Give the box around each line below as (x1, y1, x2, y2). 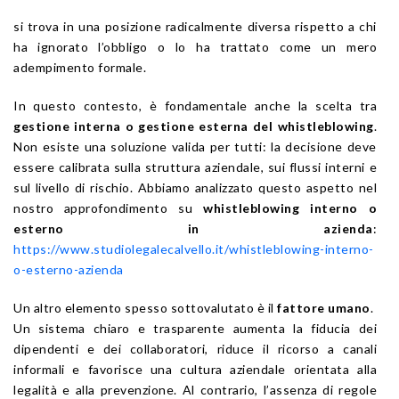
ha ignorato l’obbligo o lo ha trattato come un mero (13, 39, 377, 55)
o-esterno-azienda (13, 262, 124, 278)
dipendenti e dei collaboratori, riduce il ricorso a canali (13, 341, 377, 357)
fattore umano (277, 300, 370, 316)
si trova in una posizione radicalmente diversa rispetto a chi (13, 19, 377, 35)
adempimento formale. (13, 60, 146, 76)
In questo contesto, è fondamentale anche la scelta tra (13, 98, 377, 114)
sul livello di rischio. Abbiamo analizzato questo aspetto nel (13, 180, 377, 196)
